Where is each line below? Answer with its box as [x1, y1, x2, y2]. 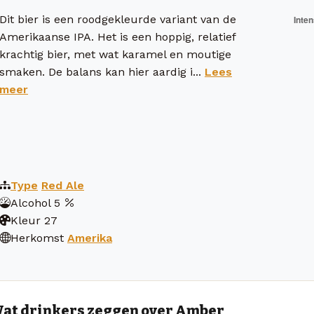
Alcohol [11, 196, 50, 210]
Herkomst [11, 231, 64, 245]
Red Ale [41, 179, 84, 193]
